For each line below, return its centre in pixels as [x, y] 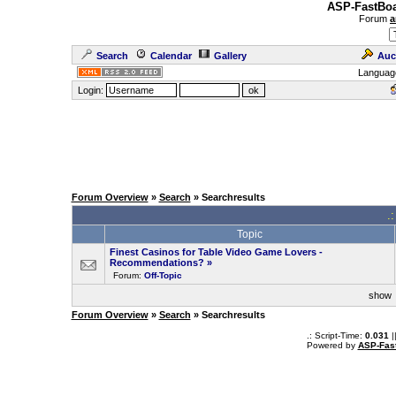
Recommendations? [156, 263]
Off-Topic [163, 275]
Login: [90, 90]
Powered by [332, 345]
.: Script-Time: [335, 335]
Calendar [171, 56]
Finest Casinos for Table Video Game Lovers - [216, 252]
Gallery [230, 56]
